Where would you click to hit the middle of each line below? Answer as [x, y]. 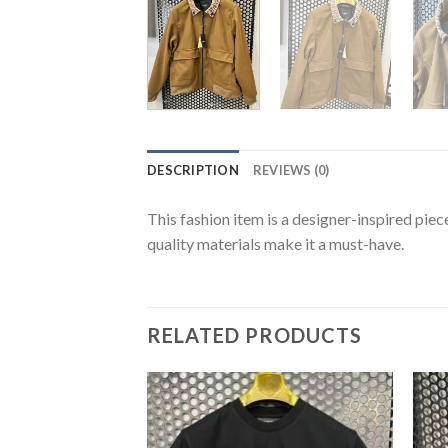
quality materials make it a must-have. [275, 243]
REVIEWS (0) [291, 169]
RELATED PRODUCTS [254, 334]
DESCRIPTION [193, 169]
